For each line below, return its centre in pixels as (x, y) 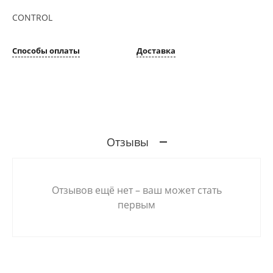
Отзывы (127, 142)
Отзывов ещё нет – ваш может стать (136, 190)
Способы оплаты (46, 50)
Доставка (156, 50)
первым (136, 204)
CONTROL (32, 17)
